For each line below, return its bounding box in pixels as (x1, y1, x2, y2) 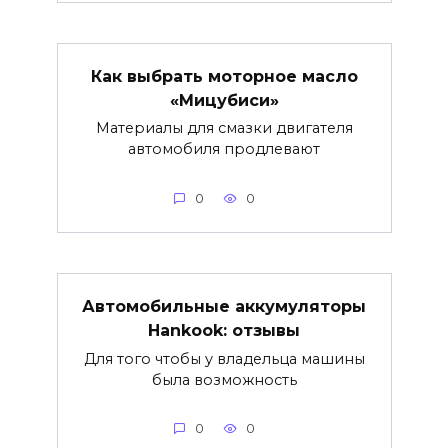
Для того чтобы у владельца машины (83, 349, 365, 368)
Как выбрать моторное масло (90, 66, 358, 86)
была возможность (151, 370, 297, 389)
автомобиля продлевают (128, 140, 320, 159)
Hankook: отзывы (148, 320, 300, 340)
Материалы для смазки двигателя (95, 119, 353, 138)
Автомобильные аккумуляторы (82, 296, 366, 316)
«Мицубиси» (169, 90, 279, 110)
